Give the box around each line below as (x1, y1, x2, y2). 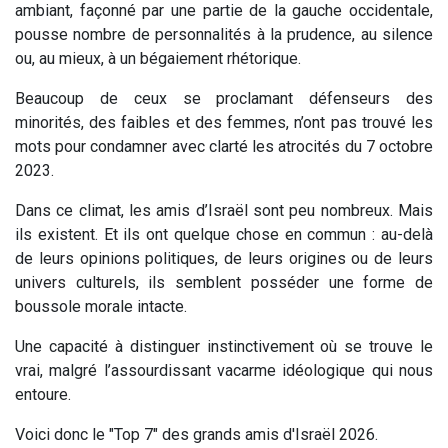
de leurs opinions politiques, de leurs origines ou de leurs (15, 248, 433, 268)
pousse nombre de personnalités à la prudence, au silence (15, 24, 433, 44)
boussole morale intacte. (15, 296, 187, 316)
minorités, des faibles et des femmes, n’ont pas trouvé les (15, 112, 433, 132)
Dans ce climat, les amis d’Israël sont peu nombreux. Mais (15, 200, 433, 220)
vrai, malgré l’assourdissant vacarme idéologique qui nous (15, 360, 433, 380)
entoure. (15, 384, 71, 404)
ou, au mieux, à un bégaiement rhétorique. (15, 48, 301, 68)
